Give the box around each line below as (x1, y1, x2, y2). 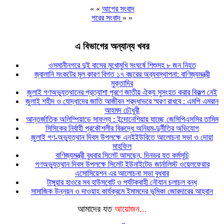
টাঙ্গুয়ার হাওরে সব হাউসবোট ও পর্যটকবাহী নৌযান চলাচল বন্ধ (47, 178, 197, 187)
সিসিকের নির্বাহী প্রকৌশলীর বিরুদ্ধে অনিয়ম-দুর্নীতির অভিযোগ (45, 124, 199, 133)
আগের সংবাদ (101, 4, 134, 13)
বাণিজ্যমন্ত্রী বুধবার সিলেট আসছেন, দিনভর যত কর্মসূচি (55, 151, 189, 160)
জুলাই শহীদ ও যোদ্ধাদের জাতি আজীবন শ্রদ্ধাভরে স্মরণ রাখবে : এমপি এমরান (25, 97, 218, 106)
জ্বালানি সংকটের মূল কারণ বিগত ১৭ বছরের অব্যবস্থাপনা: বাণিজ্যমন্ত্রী (34, 70, 210, 79)
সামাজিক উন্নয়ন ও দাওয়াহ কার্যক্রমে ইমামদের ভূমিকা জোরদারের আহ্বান (31, 187, 213, 196)
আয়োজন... (114, 204, 147, 214)
